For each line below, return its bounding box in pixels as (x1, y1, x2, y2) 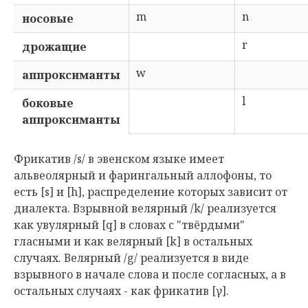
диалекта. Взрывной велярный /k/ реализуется (14, 201, 276, 216)
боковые (22, 96, 74, 111)
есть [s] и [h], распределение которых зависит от (14, 184, 287, 199)
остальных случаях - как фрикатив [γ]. (14, 283, 229, 298)
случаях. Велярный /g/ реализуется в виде (14, 250, 249, 265)
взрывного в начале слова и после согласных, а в (14, 267, 286, 282)
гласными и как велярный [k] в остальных (14, 234, 252, 249)
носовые (22, 11, 74, 26)
